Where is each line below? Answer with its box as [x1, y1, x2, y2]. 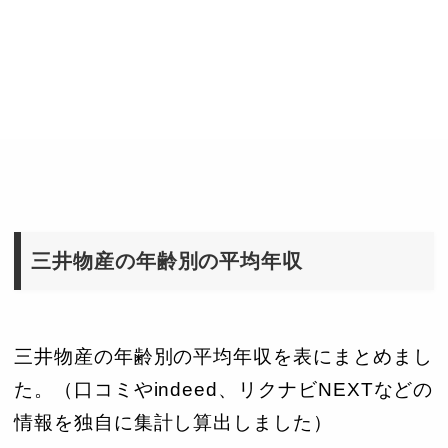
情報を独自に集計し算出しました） [14, 411, 333, 433]
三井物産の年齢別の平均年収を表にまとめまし [14, 345, 433, 367]
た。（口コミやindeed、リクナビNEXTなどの [14, 378, 434, 400]
